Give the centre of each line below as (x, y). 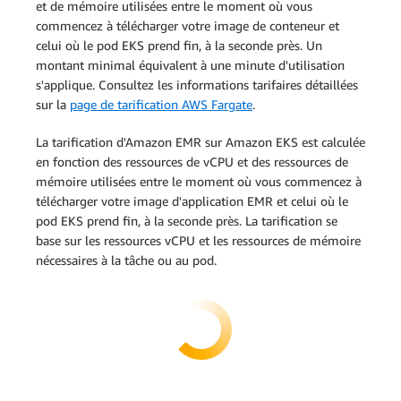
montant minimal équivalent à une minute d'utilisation (190, 65)
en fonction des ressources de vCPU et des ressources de (192, 162)
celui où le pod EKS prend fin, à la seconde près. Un (179, 45)
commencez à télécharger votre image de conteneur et (188, 26)
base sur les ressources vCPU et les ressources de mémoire (198, 240)
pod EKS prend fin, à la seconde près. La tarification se (187, 221)
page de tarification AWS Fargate (161, 104)
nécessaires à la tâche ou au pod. (126, 260)
